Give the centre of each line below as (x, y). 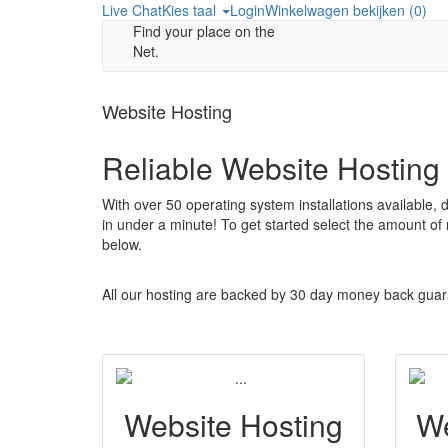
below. (122, 244)
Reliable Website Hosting (271, 167)
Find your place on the (204, 31)
